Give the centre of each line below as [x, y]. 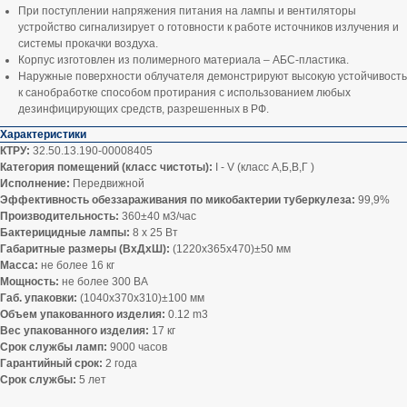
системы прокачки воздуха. [88, 44]
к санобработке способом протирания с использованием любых [184, 93]
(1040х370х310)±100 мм [142, 298]
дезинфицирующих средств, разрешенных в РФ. [144, 109]
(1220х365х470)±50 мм [232, 249]
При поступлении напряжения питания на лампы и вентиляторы [187, 11]
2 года [120, 364]
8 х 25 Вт [155, 233]
